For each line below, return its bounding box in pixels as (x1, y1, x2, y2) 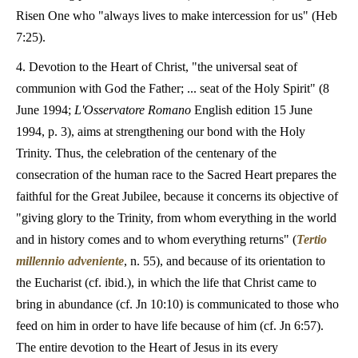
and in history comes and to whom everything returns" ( (16, 233, 296, 246)
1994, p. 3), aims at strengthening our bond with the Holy (16, 125, 305, 138)
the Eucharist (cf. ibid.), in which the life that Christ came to (16, 276, 316, 289)
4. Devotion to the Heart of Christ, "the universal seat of (16, 60, 297, 74)
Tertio (296, 233, 327, 246)
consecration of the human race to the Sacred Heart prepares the (16, 168, 336, 181)
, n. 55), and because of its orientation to (124, 254, 325, 268)
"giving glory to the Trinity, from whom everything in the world (16, 211, 336, 225)
